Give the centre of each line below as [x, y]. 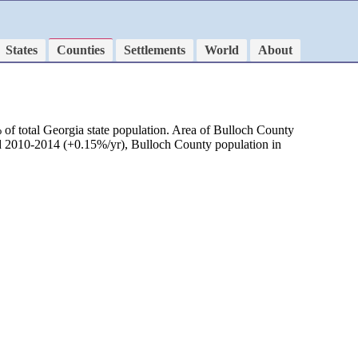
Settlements [155, 50]
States [22, 50]
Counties [81, 50]
